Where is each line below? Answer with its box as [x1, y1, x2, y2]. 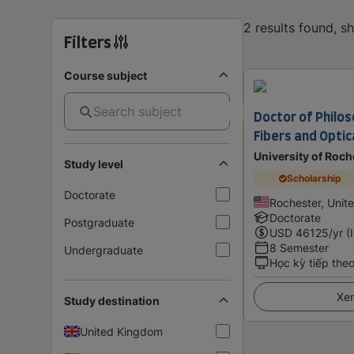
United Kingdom [80, 324, 163, 338]
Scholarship [287, 172, 342, 185]
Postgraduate [64, 215, 134, 229]
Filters [64, 29, 111, 54]
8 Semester [269, 240, 329, 254]
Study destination [64, 293, 160, 307]
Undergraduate [64, 243, 143, 257]
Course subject [64, 68, 147, 82]
